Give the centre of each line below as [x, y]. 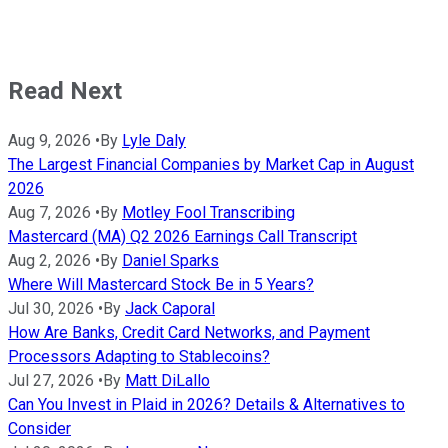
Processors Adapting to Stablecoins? [139, 357]
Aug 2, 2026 [49, 261]
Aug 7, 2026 [49, 213]
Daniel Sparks [170, 261]
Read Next [65, 91]
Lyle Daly [154, 141]
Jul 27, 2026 [51, 381]
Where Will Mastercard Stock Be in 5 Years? [161, 285]
